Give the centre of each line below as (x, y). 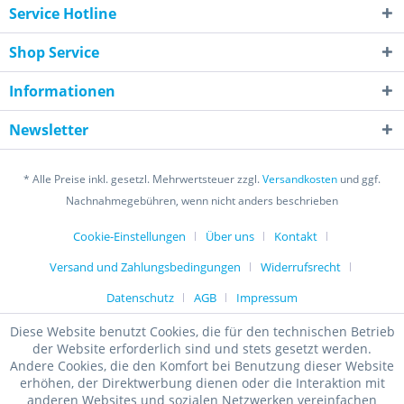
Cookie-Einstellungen (129, 236)
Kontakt (296, 236)
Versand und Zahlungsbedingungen (145, 266)
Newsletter (49, 129)
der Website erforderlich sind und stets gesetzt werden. (202, 349)
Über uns (230, 236)
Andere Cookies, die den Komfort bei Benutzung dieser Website (202, 366)
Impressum (267, 297)
